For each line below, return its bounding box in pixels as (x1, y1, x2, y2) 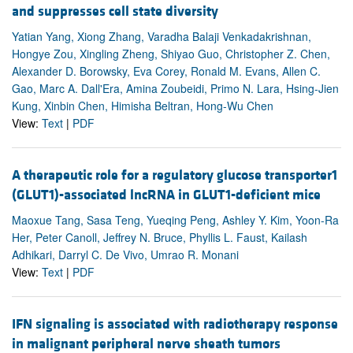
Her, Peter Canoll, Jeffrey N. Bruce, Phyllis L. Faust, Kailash (12, 229, 307, 245)
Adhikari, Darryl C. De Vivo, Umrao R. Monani (12, 246, 239, 262)
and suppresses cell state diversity (12, 2, 218, 20)
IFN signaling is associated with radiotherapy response (12, 314, 338, 333)
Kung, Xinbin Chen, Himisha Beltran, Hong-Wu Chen (12, 97, 273, 113)
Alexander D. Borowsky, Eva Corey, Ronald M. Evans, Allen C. (12, 62, 321, 79)
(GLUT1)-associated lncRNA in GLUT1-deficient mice (12, 185, 321, 204)
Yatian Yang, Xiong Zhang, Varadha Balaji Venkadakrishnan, (12, 28, 311, 44)
